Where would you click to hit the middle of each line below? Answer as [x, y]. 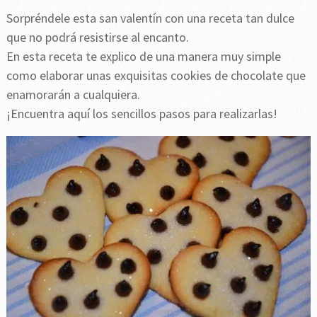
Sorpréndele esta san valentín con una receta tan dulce [150, 18]
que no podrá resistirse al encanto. [97, 37]
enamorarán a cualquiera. [73, 94]
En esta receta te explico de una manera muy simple [143, 56]
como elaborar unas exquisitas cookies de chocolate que [156, 75]
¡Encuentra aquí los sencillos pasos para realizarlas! [142, 113]
